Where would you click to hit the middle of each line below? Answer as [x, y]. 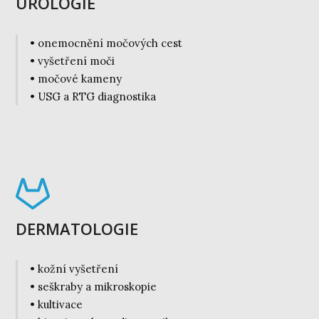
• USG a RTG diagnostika [93, 97]
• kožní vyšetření [74, 269]
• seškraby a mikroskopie [93, 287]
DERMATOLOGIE [77, 229]
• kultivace [56, 305]
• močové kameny [75, 79]
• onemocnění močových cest [106, 43]
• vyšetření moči [72, 61]
